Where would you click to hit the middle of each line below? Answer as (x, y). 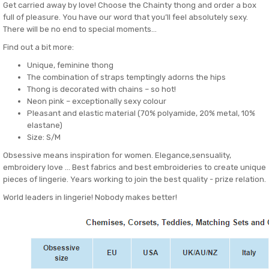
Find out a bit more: (38, 47)
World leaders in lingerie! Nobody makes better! (90, 197)
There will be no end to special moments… (80, 29)
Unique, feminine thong (70, 65)
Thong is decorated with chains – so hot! (101, 89)
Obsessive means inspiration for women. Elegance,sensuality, (117, 155)
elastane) (45, 125)
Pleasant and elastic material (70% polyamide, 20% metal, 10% (141, 113)
